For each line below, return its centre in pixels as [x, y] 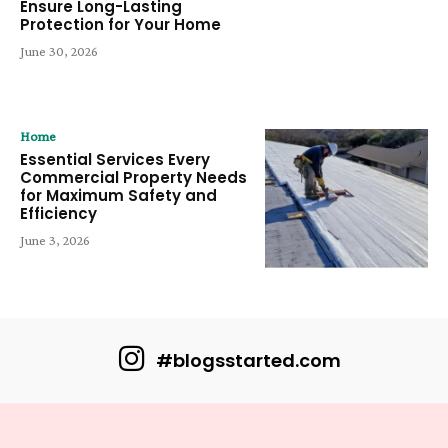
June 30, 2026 [59, 51]
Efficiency [58, 214]
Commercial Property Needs [133, 178]
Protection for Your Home [120, 25]
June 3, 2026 [55, 240]
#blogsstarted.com [248, 360]
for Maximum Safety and [118, 196]
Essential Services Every [115, 160]
